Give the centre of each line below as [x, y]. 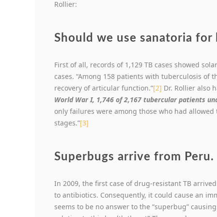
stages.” [67, 123]
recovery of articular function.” [104, 88]
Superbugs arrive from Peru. [134, 157]
